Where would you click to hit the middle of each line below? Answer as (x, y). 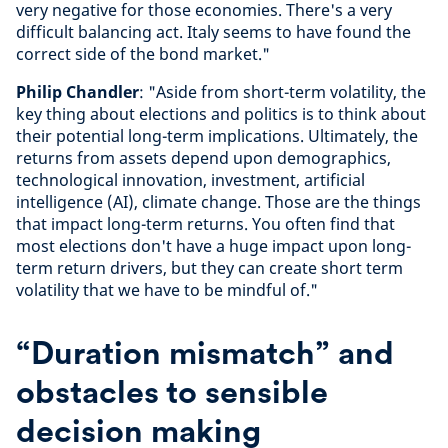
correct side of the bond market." (143, 54)
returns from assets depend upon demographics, (203, 158)
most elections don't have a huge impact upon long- (213, 246)
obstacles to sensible (172, 391)
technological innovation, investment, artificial (190, 180)
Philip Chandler (77, 92)
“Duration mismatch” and (205, 352)
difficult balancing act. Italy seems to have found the (213, 32)
